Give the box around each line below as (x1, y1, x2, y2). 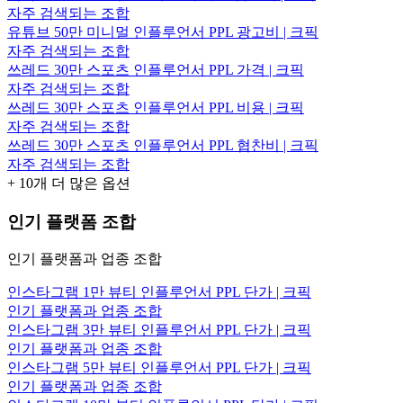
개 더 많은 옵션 (33, 175, 130, 191)
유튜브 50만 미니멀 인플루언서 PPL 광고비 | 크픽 (7, 23, 318, 40)
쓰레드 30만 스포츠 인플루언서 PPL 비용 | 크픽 (7, 99, 304, 115)
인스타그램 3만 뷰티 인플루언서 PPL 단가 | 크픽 (7, 322, 311, 338)
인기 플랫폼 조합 (7, 211, 136, 231)
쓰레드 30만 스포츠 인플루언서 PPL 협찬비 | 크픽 (7, 137, 318, 153)
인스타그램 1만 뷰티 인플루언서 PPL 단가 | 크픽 (7, 284, 311, 300)
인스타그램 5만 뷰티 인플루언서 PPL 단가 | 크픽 (7, 360, 311, 376)
